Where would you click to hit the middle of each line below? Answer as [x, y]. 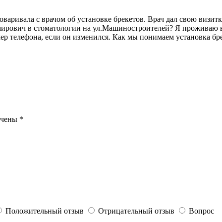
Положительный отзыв [45, 211]
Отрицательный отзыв [136, 211]
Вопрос [201, 211]
